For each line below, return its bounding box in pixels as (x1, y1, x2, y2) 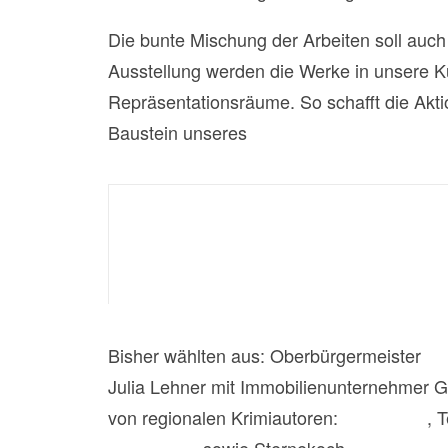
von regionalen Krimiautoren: (108, 404, 343, 430)
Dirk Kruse (343, 404, 427, 430)
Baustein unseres (108, 119, 252, 145)
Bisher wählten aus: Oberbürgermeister (108, 342, 426, 368)
